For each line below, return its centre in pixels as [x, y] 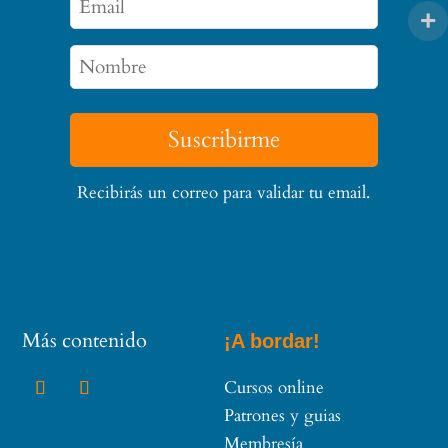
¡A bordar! [272, 340]
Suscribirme [223, 140]
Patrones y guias [282, 415]
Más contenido [85, 340]
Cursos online [274, 387]
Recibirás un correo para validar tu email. [224, 192]
